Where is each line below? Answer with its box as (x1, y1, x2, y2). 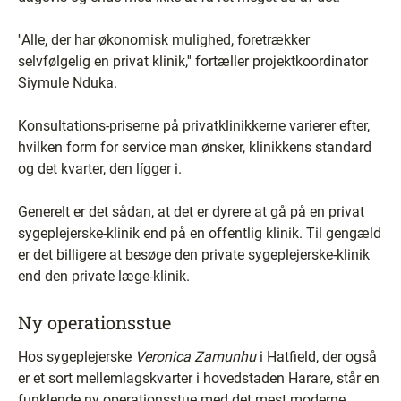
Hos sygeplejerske (18, 347, 135, 365)
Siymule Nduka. (18, 73, 117, 91)
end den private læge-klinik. (18, 267, 190, 285)
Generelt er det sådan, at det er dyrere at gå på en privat (18, 202, 364, 220)
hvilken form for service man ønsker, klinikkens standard (18, 138, 371, 156)
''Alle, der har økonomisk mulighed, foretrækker (18, 30, 310, 48)
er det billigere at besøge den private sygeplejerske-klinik (18, 245, 370, 263)
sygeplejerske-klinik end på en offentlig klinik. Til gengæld (18, 224, 381, 242)
